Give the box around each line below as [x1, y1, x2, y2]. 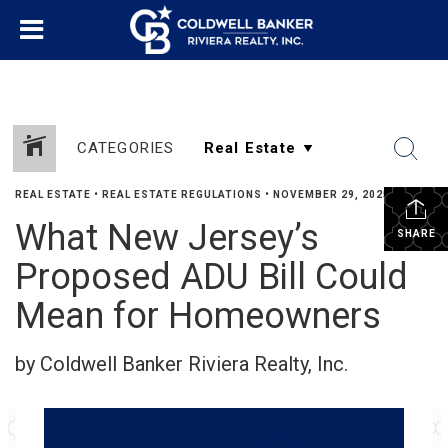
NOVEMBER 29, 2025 [273, 189, 390, 200]
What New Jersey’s [15, 217, 319, 259]
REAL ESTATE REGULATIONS [102, 189, 262, 200]
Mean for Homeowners [15, 295, 381, 337]
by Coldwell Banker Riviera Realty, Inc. [15, 352, 348, 376]
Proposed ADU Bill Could [15, 256, 408, 298]
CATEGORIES [76, 139, 175, 157]
